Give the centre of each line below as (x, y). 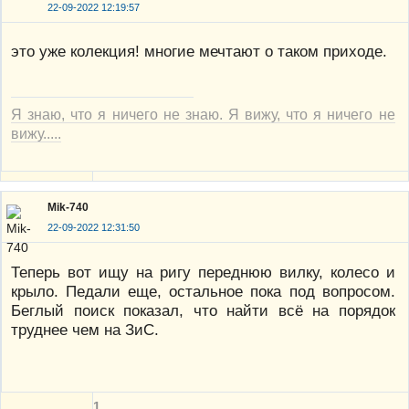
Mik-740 (68, 208)
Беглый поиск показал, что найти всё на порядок (203, 310)
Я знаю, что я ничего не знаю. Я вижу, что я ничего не (203, 114)
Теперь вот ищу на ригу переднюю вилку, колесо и (203, 272)
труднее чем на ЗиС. (85, 329)
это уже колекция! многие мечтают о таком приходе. (199, 51)
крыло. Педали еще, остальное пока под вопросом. (203, 291)
